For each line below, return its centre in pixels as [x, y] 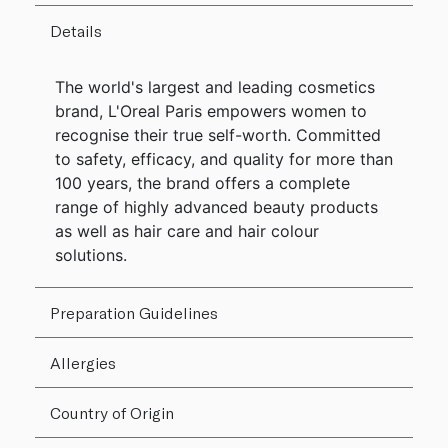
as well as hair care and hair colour [187, 230]
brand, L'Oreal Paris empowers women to [211, 110]
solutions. [91, 254]
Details [76, 30]
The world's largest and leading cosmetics [215, 86]
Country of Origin [112, 412]
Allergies [83, 362]
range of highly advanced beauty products [216, 206]
